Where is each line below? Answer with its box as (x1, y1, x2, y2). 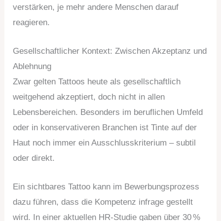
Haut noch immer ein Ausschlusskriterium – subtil (13, 138, 196, 147)
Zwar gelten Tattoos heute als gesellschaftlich (13, 76, 181, 86)
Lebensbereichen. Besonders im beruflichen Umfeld (13, 107, 203, 117)
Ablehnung (13, 61, 52, 71)
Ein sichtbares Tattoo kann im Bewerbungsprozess (13, 182, 200, 191)
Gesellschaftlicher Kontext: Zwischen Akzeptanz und (13, 46, 207, 56)
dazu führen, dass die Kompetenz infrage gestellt (13, 197, 193, 207)
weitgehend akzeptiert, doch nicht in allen (13, 92, 165, 102)
